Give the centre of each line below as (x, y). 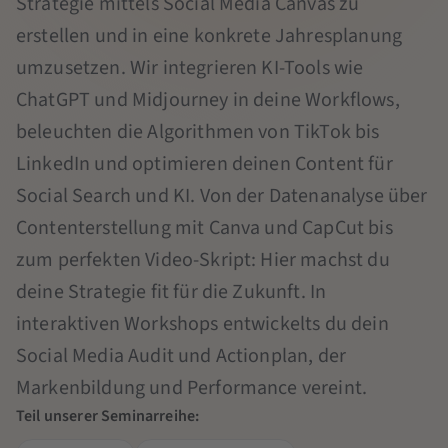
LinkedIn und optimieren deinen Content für (204, 163)
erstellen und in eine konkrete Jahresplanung (209, 35)
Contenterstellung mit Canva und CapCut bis (204, 227)
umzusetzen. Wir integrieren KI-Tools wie (190, 67)
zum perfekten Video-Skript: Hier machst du (203, 259)
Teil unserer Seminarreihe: (108, 415)
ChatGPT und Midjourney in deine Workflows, (208, 99)
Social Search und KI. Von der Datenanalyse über (222, 195)
